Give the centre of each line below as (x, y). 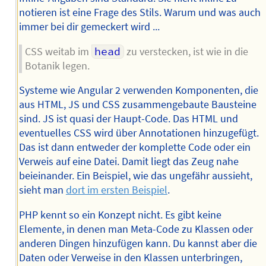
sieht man (42, 190)
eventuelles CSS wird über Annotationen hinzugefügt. (139, 133)
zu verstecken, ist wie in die (186, 51)
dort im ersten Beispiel (116, 190)
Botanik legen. (57, 66)
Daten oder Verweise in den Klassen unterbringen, (130, 257)
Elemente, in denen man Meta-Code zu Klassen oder (136, 229)
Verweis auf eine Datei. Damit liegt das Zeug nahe (129, 162)
